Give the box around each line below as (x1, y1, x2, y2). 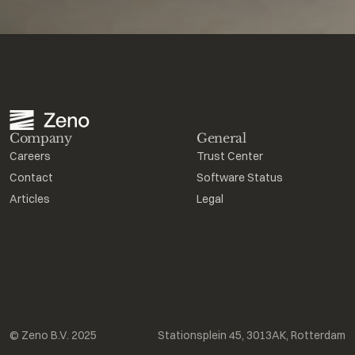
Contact (10, 170, 53, 185)
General (197, 130, 246, 146)
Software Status (197, 170, 283, 185)
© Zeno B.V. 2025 (10, 328, 97, 342)
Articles (10, 192, 50, 206)
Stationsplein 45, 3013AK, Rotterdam (158, 328, 345, 342)
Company (10, 130, 72, 146)
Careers (10, 149, 51, 163)
